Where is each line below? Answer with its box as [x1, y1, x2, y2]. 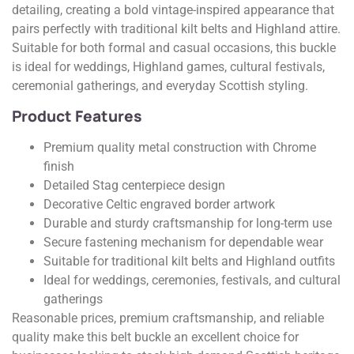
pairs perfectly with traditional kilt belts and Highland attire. [12, 21, 341, 37]
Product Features [12, 105, 142, 126]
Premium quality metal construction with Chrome [43, 139, 316, 155]
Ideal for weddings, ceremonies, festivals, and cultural [43, 272, 341, 288]
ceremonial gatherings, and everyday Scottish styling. [12, 78, 308, 94]
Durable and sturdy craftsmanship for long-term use [43, 215, 332, 231]
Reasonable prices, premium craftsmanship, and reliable [12, 310, 324, 326]
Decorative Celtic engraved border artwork [43, 196, 275, 212]
